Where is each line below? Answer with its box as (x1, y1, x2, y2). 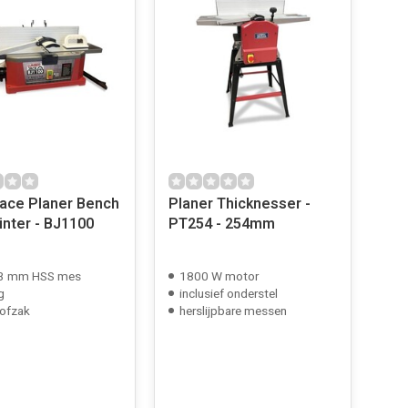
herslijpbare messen (178, 302, 287, 321)
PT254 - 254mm (168, 213, 275, 235)
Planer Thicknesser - (168, 193, 311, 215)
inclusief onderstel (178, 285, 278, 303)
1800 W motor (178, 268, 259, 286)
